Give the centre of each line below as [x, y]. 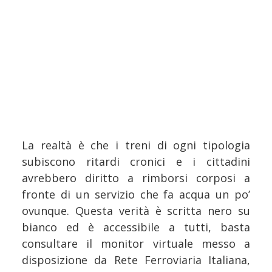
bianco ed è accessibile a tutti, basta [136, 227]
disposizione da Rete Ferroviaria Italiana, [136, 260]
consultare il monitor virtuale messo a [136, 244]
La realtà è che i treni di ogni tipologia [136, 145]
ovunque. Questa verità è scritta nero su [136, 211]
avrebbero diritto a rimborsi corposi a [136, 178]
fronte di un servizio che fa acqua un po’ [136, 195]
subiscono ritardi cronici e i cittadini [136, 162]
